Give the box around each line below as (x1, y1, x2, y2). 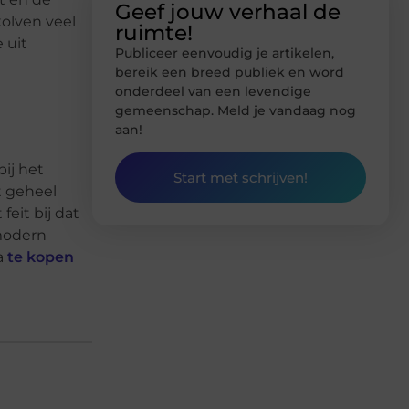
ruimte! (115, 19, 193, 46)
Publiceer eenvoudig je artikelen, (115, 44, 334, 61)
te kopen (7, 247, 74, 266)
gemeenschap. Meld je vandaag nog (115, 101, 356, 119)
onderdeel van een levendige (115, 82, 311, 100)
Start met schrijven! (173, 169, 308, 187)
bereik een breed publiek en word (115, 63, 344, 80)
